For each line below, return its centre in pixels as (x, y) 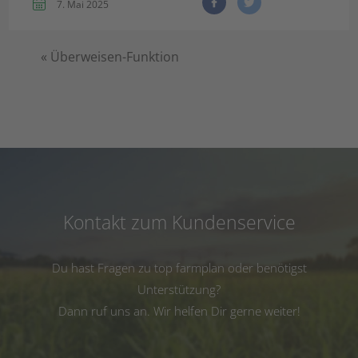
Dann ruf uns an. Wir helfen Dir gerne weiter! (179, 311)
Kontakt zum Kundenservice (179, 222)
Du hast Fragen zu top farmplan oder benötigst (179, 268)
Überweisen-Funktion (115, 57)
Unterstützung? (179, 289)
